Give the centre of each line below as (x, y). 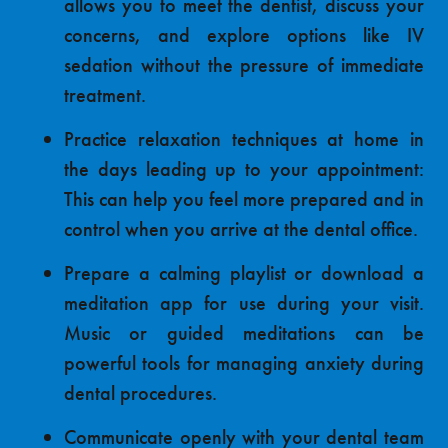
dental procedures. (140, 393)
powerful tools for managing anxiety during (244, 363)
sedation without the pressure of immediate (244, 65)
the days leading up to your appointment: (244, 169)
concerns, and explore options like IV (244, 35)
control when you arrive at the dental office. (241, 229)
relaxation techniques (227, 139)
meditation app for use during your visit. (244, 303)
